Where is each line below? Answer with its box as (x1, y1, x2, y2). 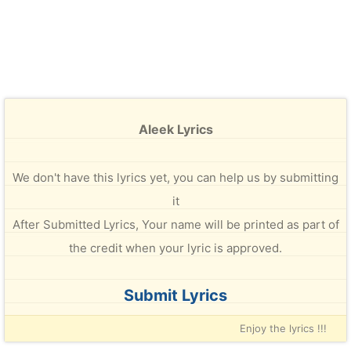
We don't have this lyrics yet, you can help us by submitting (13, 170, 338, 185)
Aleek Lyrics (138, 121, 213, 137)
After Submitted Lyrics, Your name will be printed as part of (12, 217, 339, 232)
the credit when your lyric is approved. (69, 241, 282, 255)
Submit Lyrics (124, 286, 227, 305)
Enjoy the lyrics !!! (240, 322, 327, 335)
